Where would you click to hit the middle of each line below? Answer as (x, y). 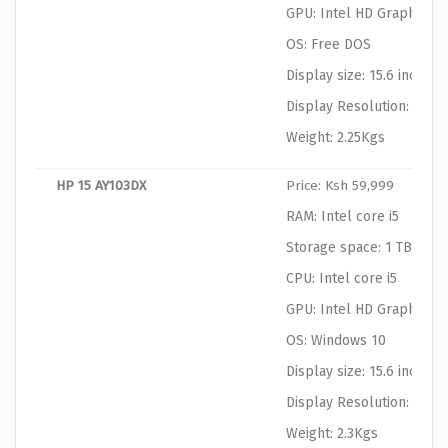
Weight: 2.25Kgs (335, 138)
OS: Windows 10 (336, 341)
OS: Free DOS (328, 45)
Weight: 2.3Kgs (332, 434)
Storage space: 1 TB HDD (364, 248)
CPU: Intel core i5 (341, 279)
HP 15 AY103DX (101, 186)
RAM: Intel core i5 (342, 217)
